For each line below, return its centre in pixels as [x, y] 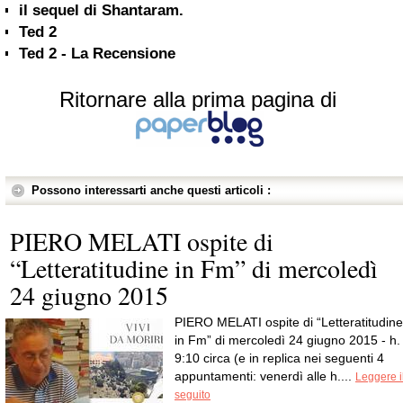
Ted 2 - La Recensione [97, 54]
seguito [193, 395]
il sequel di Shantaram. [101, 10]
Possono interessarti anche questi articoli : [151, 190]
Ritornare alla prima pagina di [198, 99]
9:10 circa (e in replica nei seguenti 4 [279, 358]
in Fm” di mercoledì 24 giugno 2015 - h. [287, 340]
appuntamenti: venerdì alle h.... [265, 376]
